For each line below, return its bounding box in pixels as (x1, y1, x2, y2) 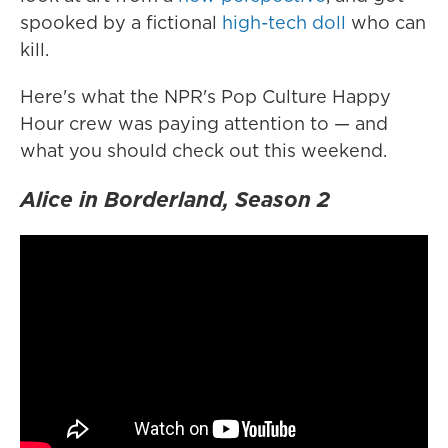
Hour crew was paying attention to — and (20, 111, 388, 136)
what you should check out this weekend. (20, 138, 387, 163)
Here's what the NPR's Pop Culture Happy (20, 84, 391, 109)
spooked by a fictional (20, 10, 222, 35)
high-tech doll (222, 10, 346, 35)
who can (346, 10, 426, 35)
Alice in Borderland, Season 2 (20, 184, 330, 214)
